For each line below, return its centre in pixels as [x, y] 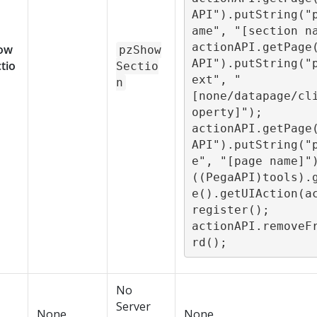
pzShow [140, 50]
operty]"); [227, 112]
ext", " [216, 79]
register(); [230, 209]
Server [133, 306]
